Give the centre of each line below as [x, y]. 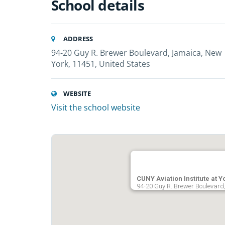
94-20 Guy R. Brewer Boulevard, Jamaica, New [136, 53]
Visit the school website [96, 107]
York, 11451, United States [101, 64]
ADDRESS [77, 39]
